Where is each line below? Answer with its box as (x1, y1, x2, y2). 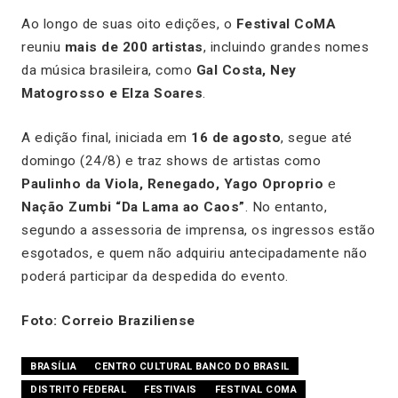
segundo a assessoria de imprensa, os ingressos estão (21, 221, 375, 238)
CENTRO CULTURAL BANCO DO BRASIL (94, 360, 290, 372)
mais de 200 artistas (64, 38, 203, 55)
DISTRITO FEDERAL (30, 383, 126, 395)
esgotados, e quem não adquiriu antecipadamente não (21, 244, 367, 261)
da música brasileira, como (21, 61, 196, 78)
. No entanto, (244, 198, 327, 215)
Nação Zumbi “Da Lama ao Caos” (21, 198, 245, 215)
